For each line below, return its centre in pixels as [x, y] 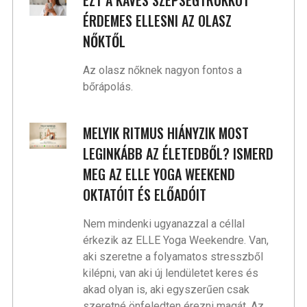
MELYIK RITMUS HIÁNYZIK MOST [166, 133]
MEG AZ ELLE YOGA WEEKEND [159, 174]
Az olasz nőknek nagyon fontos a [163, 70]
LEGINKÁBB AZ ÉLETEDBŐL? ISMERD [179, 153]
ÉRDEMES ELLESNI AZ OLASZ [158, 21]
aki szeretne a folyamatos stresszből [173, 257]
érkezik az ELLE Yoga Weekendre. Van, [176, 240]
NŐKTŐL [105, 41]
